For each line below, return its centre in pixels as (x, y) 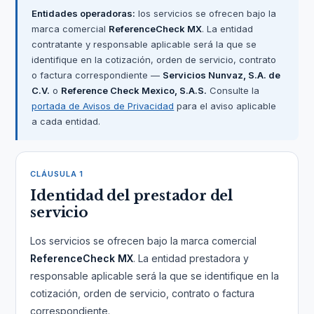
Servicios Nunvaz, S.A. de (222, 75)
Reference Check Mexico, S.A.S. (134, 90)
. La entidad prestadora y (191, 258)
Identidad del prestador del (131, 196)
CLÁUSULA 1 (57, 174)
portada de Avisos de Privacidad (103, 106)
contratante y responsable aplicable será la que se (144, 44)
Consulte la (233, 90)
